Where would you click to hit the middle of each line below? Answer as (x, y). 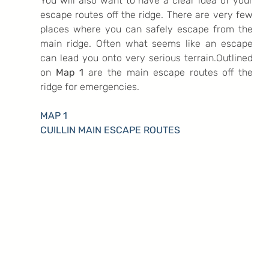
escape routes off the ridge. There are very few (147, 15)
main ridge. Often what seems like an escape (147, 44)
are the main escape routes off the (168, 73)
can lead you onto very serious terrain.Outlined (147, 58)
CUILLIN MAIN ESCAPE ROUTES (110, 130)
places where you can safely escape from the (147, 29)
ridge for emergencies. (89, 87)
